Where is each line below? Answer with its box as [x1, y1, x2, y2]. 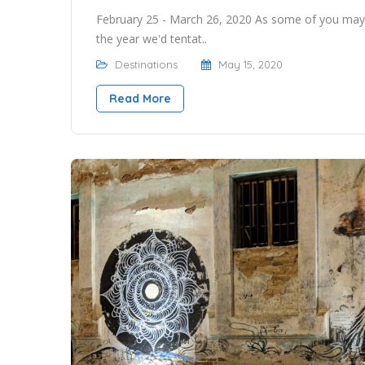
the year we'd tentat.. [96, 30, 207, 46]
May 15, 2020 [218, 57, 283, 71]
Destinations [115, 57, 178, 71]
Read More [109, 90, 171, 106]
